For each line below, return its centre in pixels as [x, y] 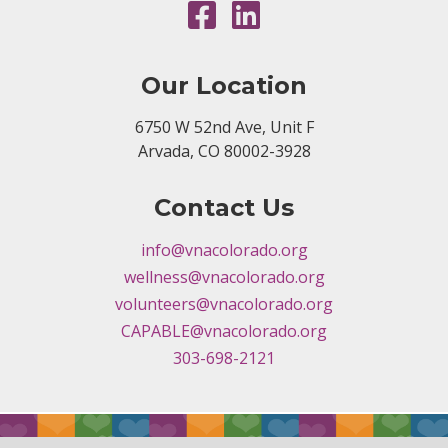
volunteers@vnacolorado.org [224, 304]
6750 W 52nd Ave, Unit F [224, 127]
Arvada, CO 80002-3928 [224, 151]
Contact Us [224, 207]
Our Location [224, 85]
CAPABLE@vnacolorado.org [224, 331]
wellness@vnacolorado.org [224, 277]
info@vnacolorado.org [224, 250]
